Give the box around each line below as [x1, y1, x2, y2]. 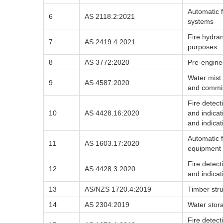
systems [188, 17, 214, 25]
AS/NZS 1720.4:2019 [85, 185, 151, 193]
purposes [188, 43, 217, 51]
